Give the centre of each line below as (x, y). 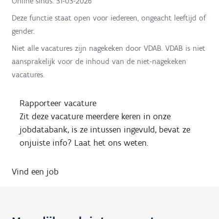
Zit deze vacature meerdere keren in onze (95, 116)
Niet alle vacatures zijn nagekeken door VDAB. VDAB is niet (109, 48)
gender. (23, 31)
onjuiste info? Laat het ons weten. (84, 142)
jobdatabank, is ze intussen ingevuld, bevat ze (105, 129)
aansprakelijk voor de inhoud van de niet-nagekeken (99, 61)
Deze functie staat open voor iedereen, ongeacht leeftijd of (109, 18)
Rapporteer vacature (58, 103)
